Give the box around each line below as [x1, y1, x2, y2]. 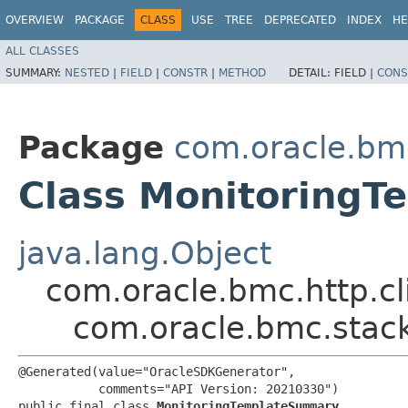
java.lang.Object [18, 234, 271, 271]
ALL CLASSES [5, 44, 79, 57]
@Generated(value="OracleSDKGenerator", [18, 363, 295, 379]
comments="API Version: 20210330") [18, 381, 339, 396]
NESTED [65, 66, 109, 79]
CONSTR [163, 66, 208, 79]
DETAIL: [289, 66, 334, 79]
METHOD [219, 66, 266, 79]
